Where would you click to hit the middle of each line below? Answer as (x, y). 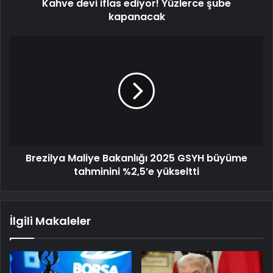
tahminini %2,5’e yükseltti (136, 172)
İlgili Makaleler (50, 221)
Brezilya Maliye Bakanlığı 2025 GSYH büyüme (136, 158)
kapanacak (136, 17)
